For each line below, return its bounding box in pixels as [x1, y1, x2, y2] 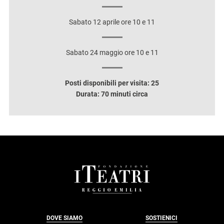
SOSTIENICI [145, 214, 177, 222]
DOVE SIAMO [46, 214, 82, 222]
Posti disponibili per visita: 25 [65, 79, 159, 87]
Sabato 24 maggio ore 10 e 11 [65, 48, 158, 56]
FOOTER [14, 165, 57, 178]
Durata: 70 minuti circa [76, 90, 148, 98]
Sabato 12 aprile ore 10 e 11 [69, 18, 155, 26]
